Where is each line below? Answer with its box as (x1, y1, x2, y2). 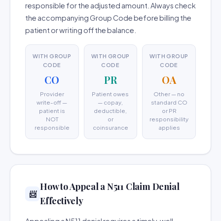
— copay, (98, 99, 123, 106)
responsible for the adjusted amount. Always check (25, 1, 196, 10)
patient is (38, 107, 65, 114)
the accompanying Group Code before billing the (25, 13, 191, 22)
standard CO (150, 99, 187, 106)
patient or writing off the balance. (25, 26, 136, 35)
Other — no (153, 90, 184, 98)
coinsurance (92, 124, 128, 131)
